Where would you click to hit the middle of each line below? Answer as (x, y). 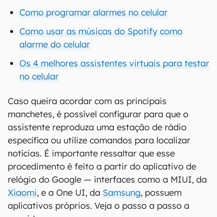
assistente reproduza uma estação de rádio (97, 127)
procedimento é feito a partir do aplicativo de (102, 166)
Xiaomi (22, 193)
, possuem (161, 193)
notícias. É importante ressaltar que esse (91, 153)
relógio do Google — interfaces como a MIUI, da (107, 179)
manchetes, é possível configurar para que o (98, 114)
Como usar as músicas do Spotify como (101, 31)
